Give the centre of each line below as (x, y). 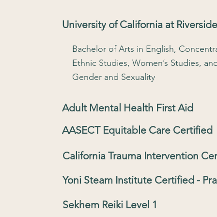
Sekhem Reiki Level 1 (110, 205)
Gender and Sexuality (114, 77)
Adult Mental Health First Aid (129, 108)
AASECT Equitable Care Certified (138, 130)
